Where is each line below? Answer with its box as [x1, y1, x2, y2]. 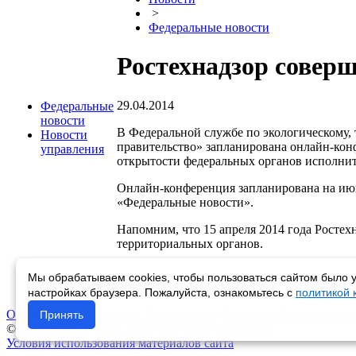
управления [41, 142, 104, 156]
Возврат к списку [117, 277, 211, 292]
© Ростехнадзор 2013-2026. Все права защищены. [6, 322, 275, 335]
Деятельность [144, 308, 217, 321]
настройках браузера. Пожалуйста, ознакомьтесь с [28, 286, 296, 299]
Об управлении [6, 308, 91, 321]
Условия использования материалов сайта [6, 336, 234, 350]
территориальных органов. [117, 236, 263, 250]
